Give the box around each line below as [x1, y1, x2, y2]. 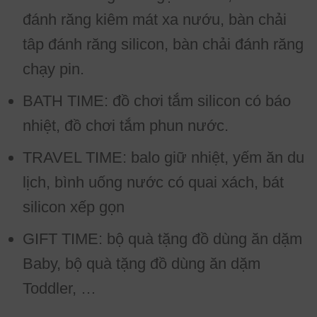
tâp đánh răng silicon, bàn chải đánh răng [23, 35, 304, 53]
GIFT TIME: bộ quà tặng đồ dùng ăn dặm [23, 229, 302, 248]
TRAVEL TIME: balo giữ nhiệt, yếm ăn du [23, 148, 304, 166]
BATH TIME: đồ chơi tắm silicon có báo [23, 91, 291, 110]
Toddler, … [23, 279, 96, 297]
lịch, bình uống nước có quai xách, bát [23, 173, 284, 191]
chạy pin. [23, 59, 84, 78]
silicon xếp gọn [23, 197, 125, 216]
